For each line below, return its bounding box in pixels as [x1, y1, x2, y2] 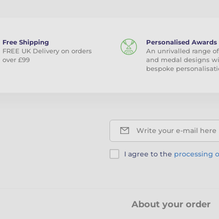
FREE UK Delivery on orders [2, 46, 92, 55]
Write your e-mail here [136, 126, 217, 135]
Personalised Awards [146, 38, 217, 46]
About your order [131, 198, 211, 210]
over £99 [2, 55, 30, 64]
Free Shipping [2, 38, 49, 46]
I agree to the [124, 149, 174, 158]
